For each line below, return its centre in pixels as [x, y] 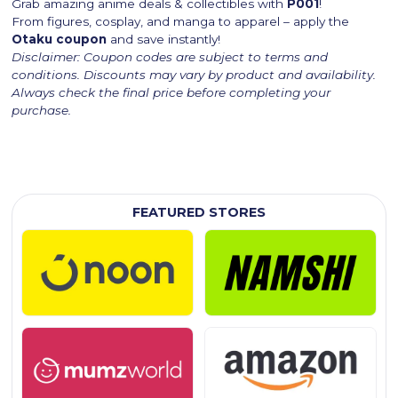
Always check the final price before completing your [171, 93]
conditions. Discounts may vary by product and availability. [194, 75]
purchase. [42, 111]
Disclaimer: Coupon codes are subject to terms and [170, 57]
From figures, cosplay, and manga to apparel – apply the [181, 22]
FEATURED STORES [199, 213]
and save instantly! [164, 40]
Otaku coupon [60, 40]
